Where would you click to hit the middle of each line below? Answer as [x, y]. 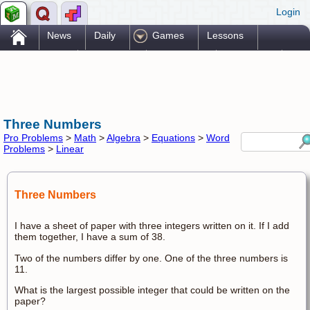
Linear [70, 149]
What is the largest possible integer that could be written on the [152, 290]
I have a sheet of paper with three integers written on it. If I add [152, 226]
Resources [178, 61]
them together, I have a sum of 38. [90, 237]
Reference [109, 61]
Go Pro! [42, 85]
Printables [246, 61]
